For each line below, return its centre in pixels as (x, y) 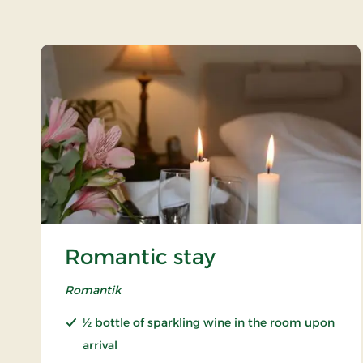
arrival (100, 345)
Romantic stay (140, 257)
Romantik (93, 290)
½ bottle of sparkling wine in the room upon (209, 322)
